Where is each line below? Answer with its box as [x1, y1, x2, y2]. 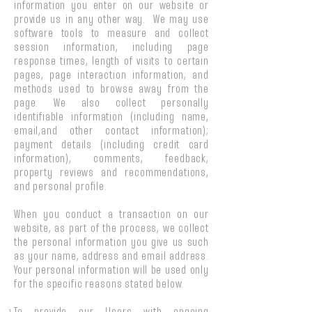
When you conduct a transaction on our [14, 210, 209, 220]
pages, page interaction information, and [14, 70, 209, 81]
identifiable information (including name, [14, 112, 209, 123]
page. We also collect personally [14, 98, 209, 109]
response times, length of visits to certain [14, 56, 209, 67]
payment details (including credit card [14, 140, 209, 150]
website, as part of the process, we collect [14, 224, 209, 234]
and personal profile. [14, 182, 107, 192]
